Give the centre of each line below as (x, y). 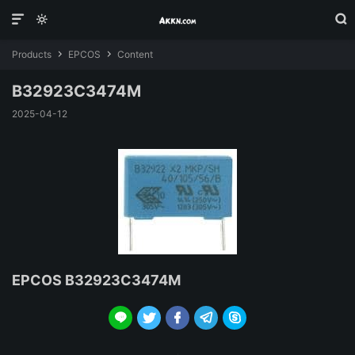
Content (134, 54)
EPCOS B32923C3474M (96, 280)
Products (32, 54)
